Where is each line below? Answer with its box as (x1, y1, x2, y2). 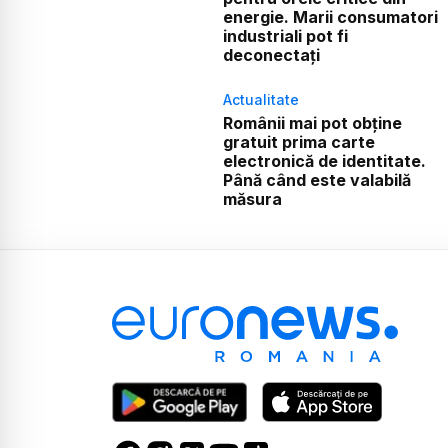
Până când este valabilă (222, 169, 411, 190)
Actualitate (222, 90, 299, 108)
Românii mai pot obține (222, 112, 402, 133)
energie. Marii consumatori (222, 6, 438, 27)
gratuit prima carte (222, 131, 375, 152)
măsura (222, 188, 282, 209)
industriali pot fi (222, 25, 348, 46)
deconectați (222, 44, 320, 65)
